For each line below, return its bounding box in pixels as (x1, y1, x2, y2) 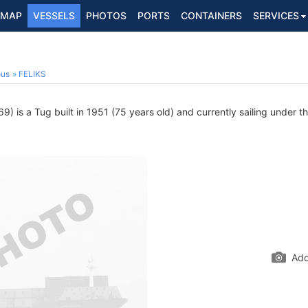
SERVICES (253, 10, 299, 21)
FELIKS (19, 69, 46, 79)
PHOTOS (86, 10, 126, 21)
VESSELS (33, 10, 75, 21)
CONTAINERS (181, 10, 242, 21)
